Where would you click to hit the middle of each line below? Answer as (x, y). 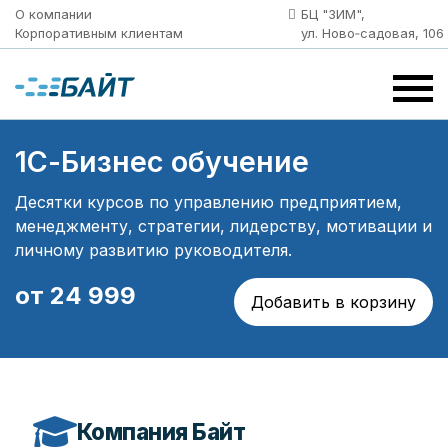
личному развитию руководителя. (153, 250)
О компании (53, 14)
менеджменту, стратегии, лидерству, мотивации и (223, 226)
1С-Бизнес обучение (162, 161)
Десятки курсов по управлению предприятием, (208, 202)
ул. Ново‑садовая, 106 (373, 33)
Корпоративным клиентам (99, 33)
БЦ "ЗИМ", (333, 14)
